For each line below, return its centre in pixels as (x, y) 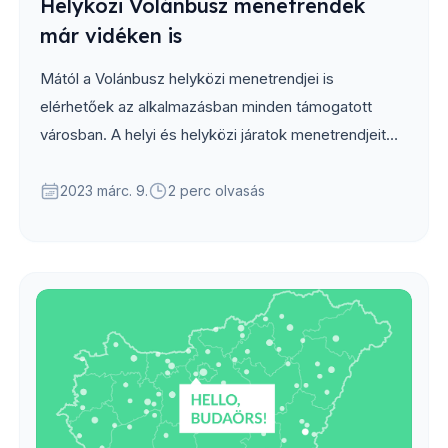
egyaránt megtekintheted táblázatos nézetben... (204, 162)
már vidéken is (111, 35)
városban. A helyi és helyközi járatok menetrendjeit (213, 134)
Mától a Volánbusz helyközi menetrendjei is (187, 78)
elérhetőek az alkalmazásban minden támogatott (206, 106)
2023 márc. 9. (104, 190)
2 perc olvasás (216, 190)
